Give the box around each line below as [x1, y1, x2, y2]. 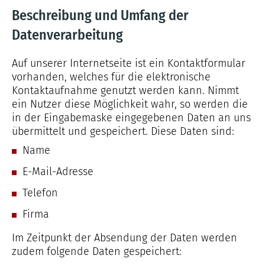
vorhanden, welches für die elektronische [12, 70, 211, 83]
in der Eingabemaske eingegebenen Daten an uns [12, 111, 251, 124]
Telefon [22, 186, 58, 199]
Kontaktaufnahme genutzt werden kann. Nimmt [12, 84, 239, 97]
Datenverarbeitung [12, 27, 123, 43]
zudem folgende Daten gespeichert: [12, 245, 182, 258]
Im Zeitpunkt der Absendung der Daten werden [12, 231, 237, 244]
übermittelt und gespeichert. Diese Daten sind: [12, 125, 234, 138]
